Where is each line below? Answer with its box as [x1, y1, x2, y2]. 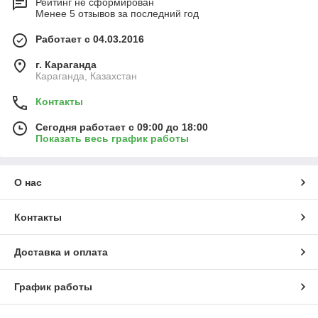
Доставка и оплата [14, 246, 108, 258]
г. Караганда [35, 59, 97, 71]
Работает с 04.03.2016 [35, 33, 144, 45]
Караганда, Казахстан [35, 70, 137, 82]
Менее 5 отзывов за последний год [35, 8, 199, 20]
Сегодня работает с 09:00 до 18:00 [35, 121, 208, 133]
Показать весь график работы [35, 133, 189, 145]
